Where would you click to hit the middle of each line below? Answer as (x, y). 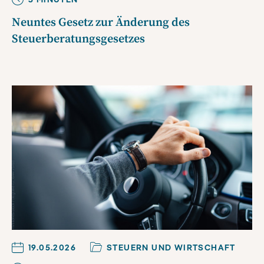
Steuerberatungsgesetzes (78, 39)
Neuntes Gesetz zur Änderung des (101, 22)
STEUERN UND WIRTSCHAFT (171, 247)
